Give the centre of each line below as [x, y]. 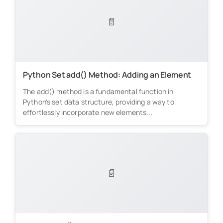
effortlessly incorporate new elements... [88, 112]
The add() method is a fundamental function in [98, 91]
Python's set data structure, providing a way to [98, 102]
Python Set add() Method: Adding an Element [107, 74]
